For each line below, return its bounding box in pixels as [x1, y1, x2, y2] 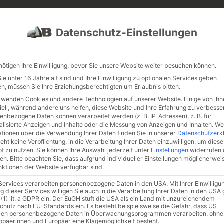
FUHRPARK [69, 12, 104, 20]
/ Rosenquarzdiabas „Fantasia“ [47, 158, 139, 166]
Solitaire [22, 158, 47, 166]
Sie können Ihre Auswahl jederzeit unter [36, 146, 151, 154]
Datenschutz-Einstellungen [55, 26, 197, 39]
